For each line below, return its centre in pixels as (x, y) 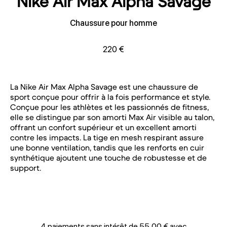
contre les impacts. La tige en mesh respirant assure (107, 137)
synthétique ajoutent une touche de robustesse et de (108, 157)
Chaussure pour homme (113, 23)
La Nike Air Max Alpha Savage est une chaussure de (104, 86)
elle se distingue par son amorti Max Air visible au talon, (112, 117)
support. (26, 167)
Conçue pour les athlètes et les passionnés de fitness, (109, 107)
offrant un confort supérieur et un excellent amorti (103, 127)
